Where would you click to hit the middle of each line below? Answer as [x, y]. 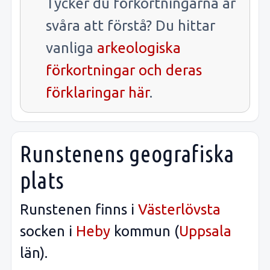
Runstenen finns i [79, 210]
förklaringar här [98, 92]
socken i [48, 231]
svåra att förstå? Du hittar [130, 25]
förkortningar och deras [124, 70]
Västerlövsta [179, 210]
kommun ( [145, 231]
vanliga [71, 48]
